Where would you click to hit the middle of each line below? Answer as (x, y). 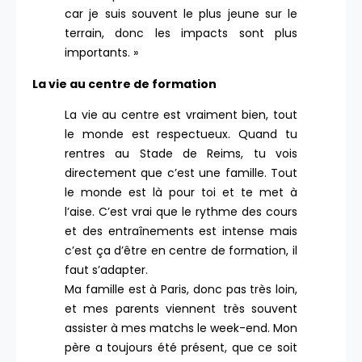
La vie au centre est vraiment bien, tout (181, 115)
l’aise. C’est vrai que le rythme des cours (181, 212)
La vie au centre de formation (124, 84)
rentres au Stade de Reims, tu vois (181, 154)
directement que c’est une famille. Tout (181, 173)
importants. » (101, 53)
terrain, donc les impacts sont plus (181, 34)
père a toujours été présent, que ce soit (181, 348)
